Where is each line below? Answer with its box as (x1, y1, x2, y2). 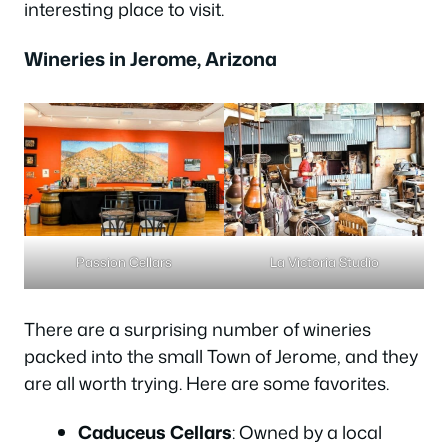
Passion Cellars (76, 252, 172, 271)
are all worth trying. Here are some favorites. (24, 369, 389, 396)
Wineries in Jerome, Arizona (24, 44, 277, 72)
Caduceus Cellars (78, 419, 232, 446)
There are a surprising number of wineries (24, 315, 371, 342)
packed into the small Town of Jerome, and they (24, 342, 418, 369)
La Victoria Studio (269, 252, 379, 271)
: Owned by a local (232, 419, 382, 446)
